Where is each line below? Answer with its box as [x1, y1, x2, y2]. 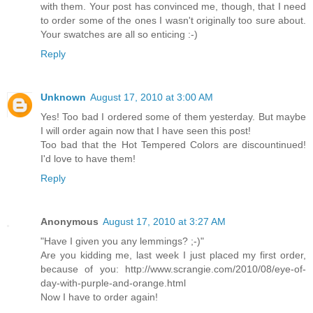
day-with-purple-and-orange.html [41, 277, 186, 289]
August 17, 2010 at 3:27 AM [103, 215, 226, 227]
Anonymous [41, 215, 99, 227]
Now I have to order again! [41, 291, 158, 303]
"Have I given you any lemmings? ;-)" [41, 235, 204, 247]
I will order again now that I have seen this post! [41, 124, 251, 136]
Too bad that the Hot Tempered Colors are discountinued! [41, 138, 306, 150]
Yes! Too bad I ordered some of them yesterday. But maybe [41, 110, 306, 122]
